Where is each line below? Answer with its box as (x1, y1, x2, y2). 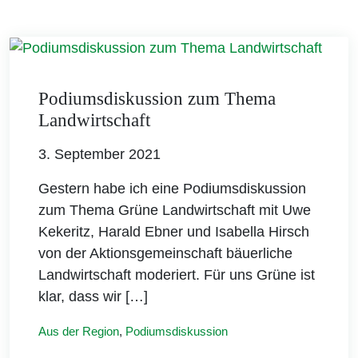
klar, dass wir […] (38, 288, 148, 304)
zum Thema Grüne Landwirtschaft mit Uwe (38, 201, 311, 218)
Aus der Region (38, 324, 119, 338)
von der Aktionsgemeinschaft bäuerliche (38, 245, 292, 261)
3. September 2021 (38, 145, 161, 162)
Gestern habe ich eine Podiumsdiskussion (38, 180, 306, 197)
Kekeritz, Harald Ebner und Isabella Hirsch (38, 223, 309, 240)
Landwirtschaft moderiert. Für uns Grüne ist (38, 266, 315, 283)
